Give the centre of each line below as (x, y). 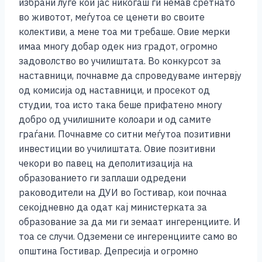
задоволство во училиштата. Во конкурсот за (120, 61)
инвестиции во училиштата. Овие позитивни (117, 149)
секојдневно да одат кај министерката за (113, 207)
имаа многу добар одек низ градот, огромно (118, 46)
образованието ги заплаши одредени (102, 178)
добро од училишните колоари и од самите (115, 120)
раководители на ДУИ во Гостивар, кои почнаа (123, 193)
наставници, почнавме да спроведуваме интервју (130, 76)
